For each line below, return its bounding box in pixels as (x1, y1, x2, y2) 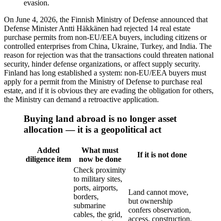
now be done (78, 154, 121, 163)
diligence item (26, 154, 71, 163)
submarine (74, 201, 106, 210)
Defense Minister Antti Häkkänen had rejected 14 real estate (4, 24, 190, 33)
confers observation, (128, 205, 191, 214)
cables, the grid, (74, 210, 122, 219)
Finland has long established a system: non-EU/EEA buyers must (4, 69, 206, 77)
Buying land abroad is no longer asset (24, 113, 177, 124)
